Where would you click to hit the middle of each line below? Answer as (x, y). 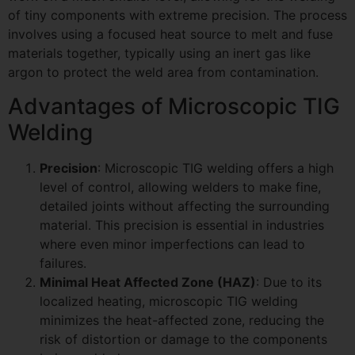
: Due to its (289, 282)
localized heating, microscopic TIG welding (169, 301)
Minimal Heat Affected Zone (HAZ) (148, 282)
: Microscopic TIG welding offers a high (216, 168)
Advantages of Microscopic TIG (174, 106)
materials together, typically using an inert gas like (159, 53)
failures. (63, 263)
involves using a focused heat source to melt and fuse (170, 34)
